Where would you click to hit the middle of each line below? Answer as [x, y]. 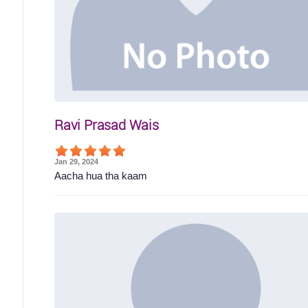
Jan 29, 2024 [76, 161]
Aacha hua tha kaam [101, 175]
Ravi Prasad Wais [107, 124]
